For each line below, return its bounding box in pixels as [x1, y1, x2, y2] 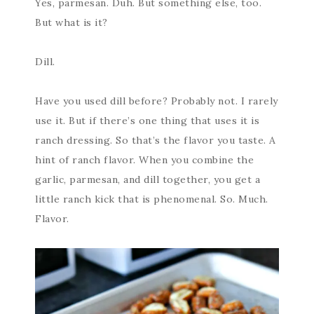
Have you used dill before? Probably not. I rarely [35, 94, 278, 107]
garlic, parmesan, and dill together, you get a [35, 172, 260, 186]
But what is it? [35, 15, 108, 29]
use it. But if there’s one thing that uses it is [35, 114, 259, 127]
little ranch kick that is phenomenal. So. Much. [35, 192, 268, 205]
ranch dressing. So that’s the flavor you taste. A [35, 133, 276, 146]
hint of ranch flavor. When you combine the [35, 153, 254, 166]
